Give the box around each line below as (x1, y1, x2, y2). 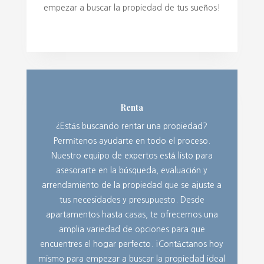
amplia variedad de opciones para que (58, 225, 205, 233)
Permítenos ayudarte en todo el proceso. (53, 136, 210, 145)
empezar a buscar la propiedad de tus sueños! (43, 3, 220, 12)
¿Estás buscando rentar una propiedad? (56, 121, 208, 130)
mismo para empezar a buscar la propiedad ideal (38, 254, 226, 263)
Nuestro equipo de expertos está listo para (51, 151, 213, 160)
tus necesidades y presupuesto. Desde (59, 195, 204, 204)
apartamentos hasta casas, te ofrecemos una (45, 210, 218, 219)
